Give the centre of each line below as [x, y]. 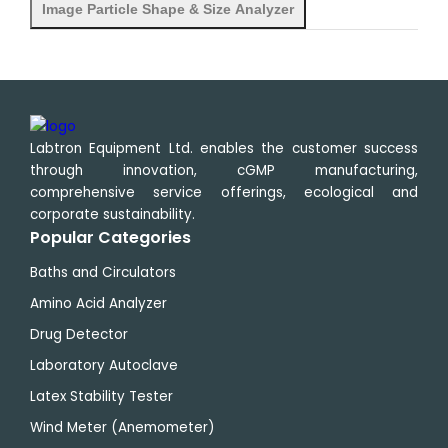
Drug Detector [79, 334]
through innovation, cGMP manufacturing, [224, 170]
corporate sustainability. [112, 214]
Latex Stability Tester [101, 396]
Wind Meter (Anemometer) [122, 427]
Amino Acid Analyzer [98, 303]
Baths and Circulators [103, 272]
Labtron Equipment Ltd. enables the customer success [224, 148]
